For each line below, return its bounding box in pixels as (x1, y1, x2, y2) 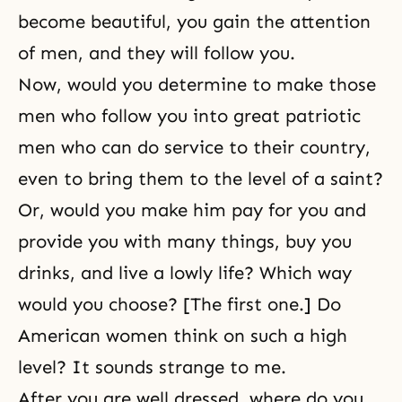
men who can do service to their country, (18, 136, 371, 158)
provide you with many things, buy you (18, 231, 352, 252)
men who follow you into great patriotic (18, 105, 361, 127)
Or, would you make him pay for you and (18, 199, 366, 221)
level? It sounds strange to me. (18, 356, 286, 378)
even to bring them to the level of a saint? (18, 168, 383, 189)
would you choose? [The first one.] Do (18, 293, 341, 315)
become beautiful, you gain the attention (18, 11, 371, 32)
